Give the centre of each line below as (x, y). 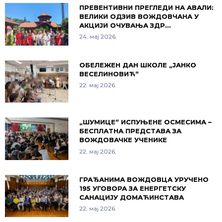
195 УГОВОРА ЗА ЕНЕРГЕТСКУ (132, 188)
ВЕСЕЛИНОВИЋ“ (109, 74)
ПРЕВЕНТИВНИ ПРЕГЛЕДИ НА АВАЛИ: (146, 7)
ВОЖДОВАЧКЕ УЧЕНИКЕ (123, 140)
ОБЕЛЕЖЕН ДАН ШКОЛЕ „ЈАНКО (138, 65)
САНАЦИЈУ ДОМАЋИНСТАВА (131, 197)
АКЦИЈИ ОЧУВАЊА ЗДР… (125, 25)
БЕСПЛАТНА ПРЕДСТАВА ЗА (130, 131)
